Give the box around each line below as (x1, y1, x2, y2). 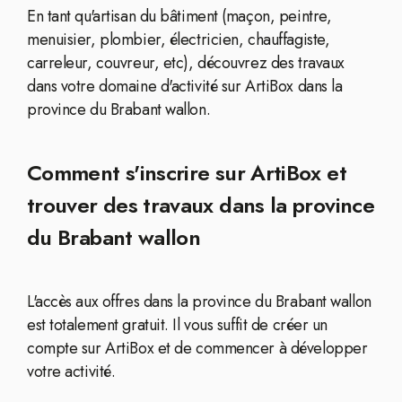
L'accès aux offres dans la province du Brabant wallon (27, 290, 371, 313)
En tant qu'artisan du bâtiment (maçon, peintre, (27, 4, 332, 28)
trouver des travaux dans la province (27, 189, 374, 221)
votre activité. (27, 360, 116, 383)
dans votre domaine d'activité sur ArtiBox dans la (27, 74, 343, 98)
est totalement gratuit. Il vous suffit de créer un (27, 313, 328, 336)
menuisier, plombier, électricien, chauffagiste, (27, 28, 330, 51)
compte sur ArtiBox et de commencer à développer (27, 336, 368, 360)
